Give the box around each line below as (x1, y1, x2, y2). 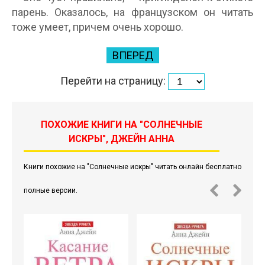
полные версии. (24, 186, 77, 195)
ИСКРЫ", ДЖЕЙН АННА (69, 133, 175, 145)
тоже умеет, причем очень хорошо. (12, 21, 183, 34)
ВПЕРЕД (112, 49, 153, 62)
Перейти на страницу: (60, 74, 168, 87)
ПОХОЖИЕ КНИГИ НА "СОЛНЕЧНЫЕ (41, 119, 203, 131)
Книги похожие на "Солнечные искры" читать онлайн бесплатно (24, 163, 241, 172)
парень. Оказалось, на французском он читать (12, 6, 253, 19)
